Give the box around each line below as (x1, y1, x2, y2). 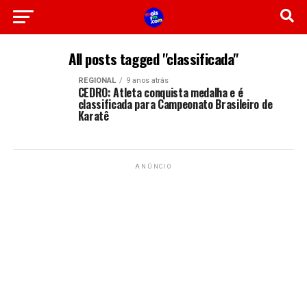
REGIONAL (77, 76, 116, 85)
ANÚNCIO (135, 163, 172, 170)
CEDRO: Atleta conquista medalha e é (77, 84, 243, 101)
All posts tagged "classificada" (68, 48, 239, 69)
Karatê (77, 108, 109, 124)
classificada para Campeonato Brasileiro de (77, 96, 273, 112)
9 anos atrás (125, 76, 169, 85)
